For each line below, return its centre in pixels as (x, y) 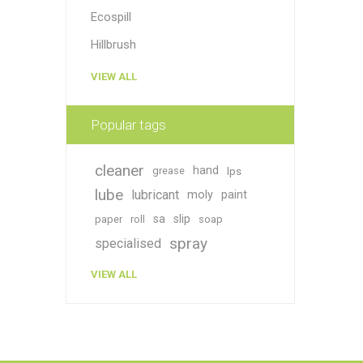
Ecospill (111, 17)
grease (168, 171)
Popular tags (128, 125)
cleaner (119, 171)
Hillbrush (113, 45)
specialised (128, 243)
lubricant (155, 195)
